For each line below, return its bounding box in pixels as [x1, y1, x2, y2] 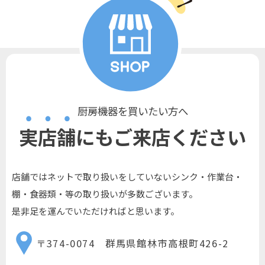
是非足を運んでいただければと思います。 [12, 205, 179, 218]
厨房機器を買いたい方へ [77, 104, 188, 119]
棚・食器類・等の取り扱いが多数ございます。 [12, 188, 198, 201]
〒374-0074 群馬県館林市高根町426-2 [36, 235, 229, 250]
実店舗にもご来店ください [19, 122, 246, 151]
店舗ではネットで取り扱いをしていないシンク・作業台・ [12, 170, 243, 183]
